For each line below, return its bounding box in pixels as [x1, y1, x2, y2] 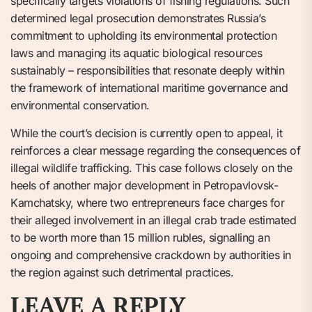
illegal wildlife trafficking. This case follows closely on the [10, 160, 292, 175]
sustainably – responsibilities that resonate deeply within [10, 63, 284, 77]
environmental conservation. [10, 97, 150, 112]
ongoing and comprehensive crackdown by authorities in [10, 247, 291, 262]
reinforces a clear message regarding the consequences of [10, 143, 300, 157]
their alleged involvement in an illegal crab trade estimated [10, 212, 296, 227]
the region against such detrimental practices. [10, 265, 233, 279]
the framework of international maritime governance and [10, 80, 288, 95]
